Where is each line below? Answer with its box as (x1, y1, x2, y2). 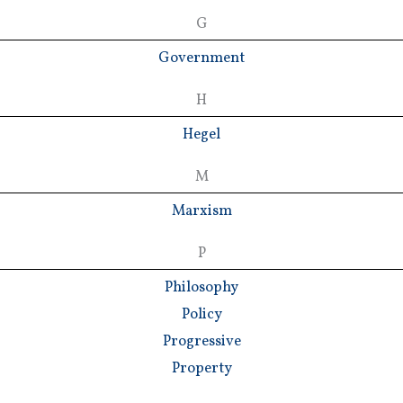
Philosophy (165, 276, 238, 298)
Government (158, 47, 245, 68)
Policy (181, 303, 222, 325)
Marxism (171, 200, 232, 221)
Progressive (162, 330, 241, 352)
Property (171, 357, 232, 379)
